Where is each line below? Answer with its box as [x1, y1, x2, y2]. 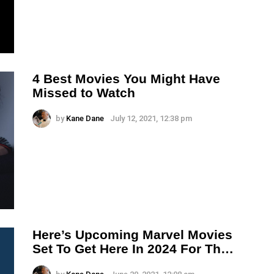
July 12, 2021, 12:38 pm [110, 113, 192, 123]
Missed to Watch [32, 85, 135, 100]
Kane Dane [66, 113, 104, 123]
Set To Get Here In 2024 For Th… [32, 241, 234, 256]
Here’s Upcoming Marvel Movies [32, 227, 232, 242]
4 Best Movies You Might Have [32, 71, 220, 86]
